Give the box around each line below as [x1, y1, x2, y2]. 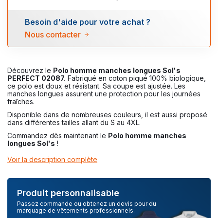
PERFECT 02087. [7, 73, 66, 82]
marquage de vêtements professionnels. [17, 207, 135, 215]
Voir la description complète [7, 155, 97, 164]
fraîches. [7, 97, 35, 106]
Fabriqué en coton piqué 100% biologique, [66, 73, 206, 82]
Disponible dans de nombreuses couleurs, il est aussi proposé [7, 110, 207, 119]
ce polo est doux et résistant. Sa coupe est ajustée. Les [7, 81, 185, 90]
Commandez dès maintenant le [7, 131, 108, 140]
